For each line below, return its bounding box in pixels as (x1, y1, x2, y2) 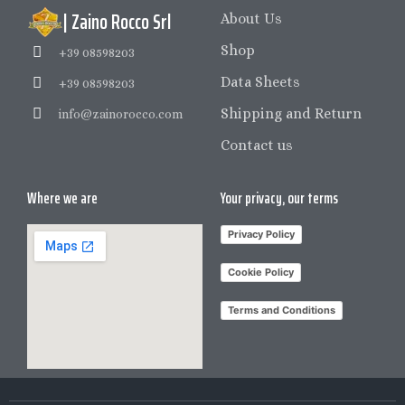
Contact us (221, 136, 293, 154)
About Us (221, 9, 282, 27)
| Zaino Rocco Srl (63, 5, 171, 38)
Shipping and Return (221, 104, 362, 122)
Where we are (27, 185, 98, 210)
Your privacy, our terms (221, 185, 338, 210)
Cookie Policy (228, 265, 294, 278)
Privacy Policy (228, 227, 295, 240)
